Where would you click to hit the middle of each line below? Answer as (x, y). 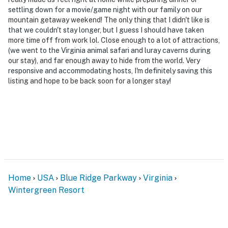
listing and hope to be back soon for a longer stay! (90, 81)
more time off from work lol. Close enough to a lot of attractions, (114, 40)
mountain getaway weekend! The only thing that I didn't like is (109, 20)
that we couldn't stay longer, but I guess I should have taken (106, 30)
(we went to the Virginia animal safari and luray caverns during (109, 50)
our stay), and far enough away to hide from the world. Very (104, 60)
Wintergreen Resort (46, 190)
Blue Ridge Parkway (98, 178)
